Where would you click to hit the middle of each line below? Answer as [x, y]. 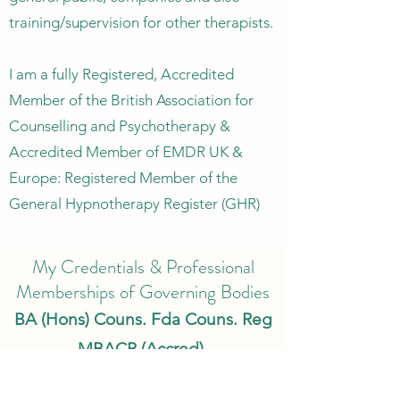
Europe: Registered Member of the [123, 178]
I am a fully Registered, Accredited [121, 74]
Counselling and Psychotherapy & [120, 126]
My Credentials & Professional [143, 267]
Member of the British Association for [131, 100]
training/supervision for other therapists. [141, 22]
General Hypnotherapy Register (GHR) [134, 204]
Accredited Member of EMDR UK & [126, 152]
